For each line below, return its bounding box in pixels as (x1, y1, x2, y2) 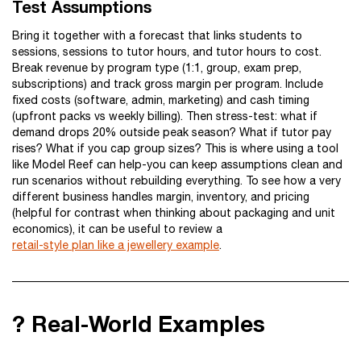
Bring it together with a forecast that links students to (12, 29, 302, 42)
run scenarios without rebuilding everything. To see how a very (12, 174, 341, 187)
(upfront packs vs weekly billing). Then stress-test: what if (12, 110, 317, 122)
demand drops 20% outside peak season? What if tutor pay (12, 126, 331, 139)
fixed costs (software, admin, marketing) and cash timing (12, 93, 309, 106)
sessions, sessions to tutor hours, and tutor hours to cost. (12, 45, 322, 58)
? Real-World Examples (12, 310, 265, 337)
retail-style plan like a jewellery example (12, 239, 219, 251)
